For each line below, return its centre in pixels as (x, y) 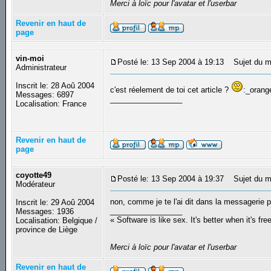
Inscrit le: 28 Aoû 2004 (55, 86)
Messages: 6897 (45, 95)
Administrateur (41, 68)
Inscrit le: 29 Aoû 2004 (55, 203)
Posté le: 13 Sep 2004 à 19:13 (171, 62)
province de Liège (47, 230)
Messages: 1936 (45, 212)
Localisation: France (51, 104)
